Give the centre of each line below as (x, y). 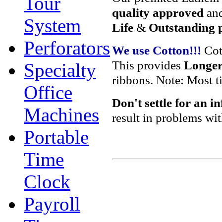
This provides (146, 65)
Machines (61, 115)
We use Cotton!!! (157, 50)
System (52, 26)
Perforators (67, 48)
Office (48, 92)
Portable (56, 137)
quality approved (158, 12)
